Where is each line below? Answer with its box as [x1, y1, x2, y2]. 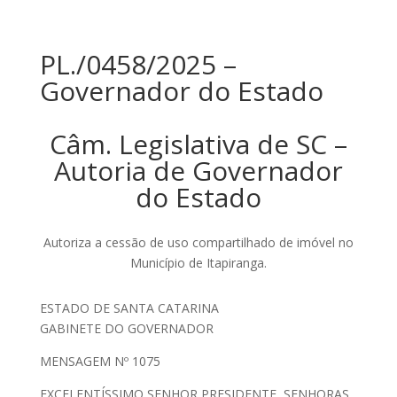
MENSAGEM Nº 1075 [39, 353, 160, 370]
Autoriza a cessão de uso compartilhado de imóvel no [43, 234, 354, 251]
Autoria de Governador [53, 152, 343, 189]
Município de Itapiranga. [129, 254, 267, 271]
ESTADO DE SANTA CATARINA [39, 300, 219, 316]
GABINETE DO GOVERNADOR [39, 320, 214, 337]
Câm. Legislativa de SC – [49, 126, 347, 162]
